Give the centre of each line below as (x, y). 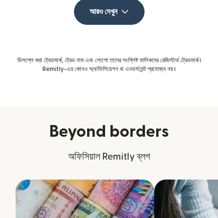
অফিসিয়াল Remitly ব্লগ (109, 157)
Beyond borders (109, 132)
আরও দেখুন (103, 12)
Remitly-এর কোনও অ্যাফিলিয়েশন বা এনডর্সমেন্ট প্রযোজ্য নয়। (109, 69)
